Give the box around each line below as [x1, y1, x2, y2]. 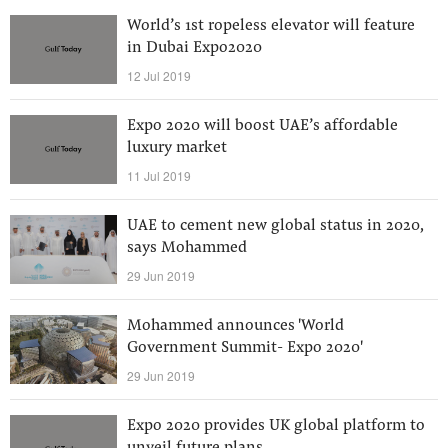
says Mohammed [127, 240, 247, 256]
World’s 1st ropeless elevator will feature [127, 18, 415, 34]
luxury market [127, 140, 227, 156]
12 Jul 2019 [127, 67, 191, 84]
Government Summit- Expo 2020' [127, 340, 363, 356]
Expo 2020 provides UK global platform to [127, 418, 425, 434]
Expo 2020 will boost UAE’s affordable [127, 118, 398, 134]
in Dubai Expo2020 [127, 40, 262, 56]
